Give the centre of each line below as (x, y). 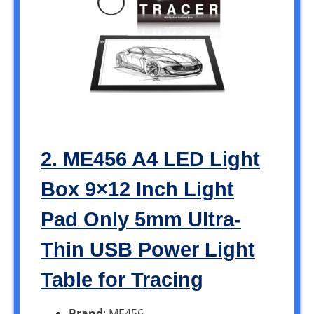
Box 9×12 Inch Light (137, 189)
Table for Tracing (122, 279)
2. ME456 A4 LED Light (150, 159)
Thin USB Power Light (148, 249)
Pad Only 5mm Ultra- (141, 219)
